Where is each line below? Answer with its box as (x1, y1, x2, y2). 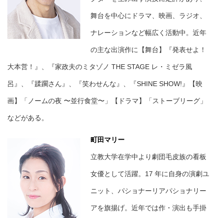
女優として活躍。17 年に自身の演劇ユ (91, 170, 209, 178)
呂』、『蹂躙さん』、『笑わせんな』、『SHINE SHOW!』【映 (7, 80, 202, 88)
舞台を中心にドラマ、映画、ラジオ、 (91, 12, 206, 20)
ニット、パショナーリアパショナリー (91, 187, 206, 195)
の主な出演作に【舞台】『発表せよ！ (91, 46, 206, 54)
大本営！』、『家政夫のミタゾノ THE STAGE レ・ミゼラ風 (7, 63, 192, 71)
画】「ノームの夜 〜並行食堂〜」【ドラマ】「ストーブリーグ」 (7, 97, 207, 105)
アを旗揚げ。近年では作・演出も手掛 (91, 204, 206, 212)
